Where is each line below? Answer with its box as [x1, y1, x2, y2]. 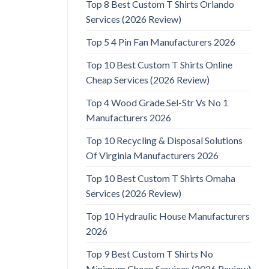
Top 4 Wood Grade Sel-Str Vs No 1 [86, 97, 228, 109]
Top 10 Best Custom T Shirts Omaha [86, 172, 235, 184]
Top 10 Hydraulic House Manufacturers [86, 210, 250, 222]
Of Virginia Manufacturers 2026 [86, 150, 219, 162]
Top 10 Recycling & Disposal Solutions [86, 134, 243, 147]
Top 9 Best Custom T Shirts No [86, 248, 213, 260]
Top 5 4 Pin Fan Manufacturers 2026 [86, 36, 235, 48]
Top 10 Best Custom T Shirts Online [86, 59, 232, 71]
